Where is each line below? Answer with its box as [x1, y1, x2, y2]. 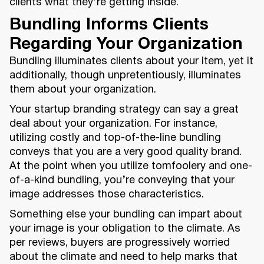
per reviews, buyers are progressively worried [9, 238, 230, 249]
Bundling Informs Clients [9, 18, 209, 34]
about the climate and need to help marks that [9, 252, 237, 263]
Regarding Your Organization [9, 37, 242, 53]
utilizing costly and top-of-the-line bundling [9, 133, 221, 144]
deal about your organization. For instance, [9, 119, 217, 130]
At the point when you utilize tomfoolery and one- [9, 161, 252, 172]
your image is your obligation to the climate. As [9, 224, 240, 235]
